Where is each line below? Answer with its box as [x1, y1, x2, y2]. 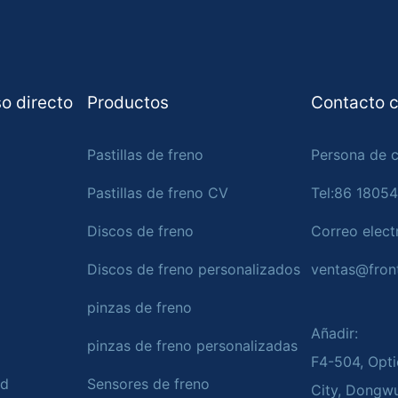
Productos [86, 92, 169, 114]
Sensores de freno [86, 375, 210, 394]
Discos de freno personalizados [86, 260, 300, 279]
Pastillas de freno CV [86, 184, 228, 203]
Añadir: [311, 323, 359, 342]
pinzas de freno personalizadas [86, 337, 298, 355]
